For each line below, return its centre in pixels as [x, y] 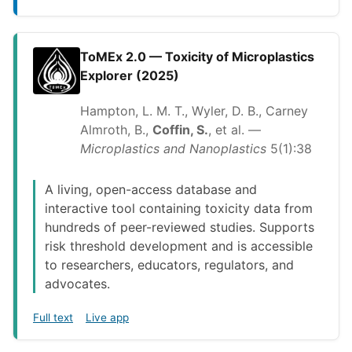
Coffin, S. [180, 129]
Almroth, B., [116, 129]
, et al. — [235, 129]
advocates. [77, 284]
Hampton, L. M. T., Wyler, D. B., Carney [194, 110]
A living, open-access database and [151, 190]
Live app [107, 318]
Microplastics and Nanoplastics [173, 148]
